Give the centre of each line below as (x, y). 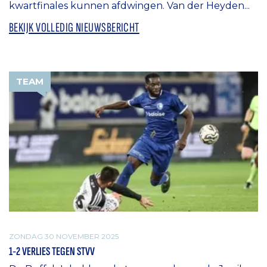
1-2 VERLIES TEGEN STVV (52, 251)
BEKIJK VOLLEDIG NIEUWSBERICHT (74, 28)
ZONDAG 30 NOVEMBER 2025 (64, 237)
